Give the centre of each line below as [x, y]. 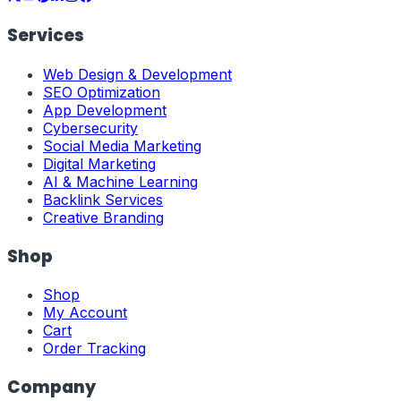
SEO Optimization [102, 92]
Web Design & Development [137, 74]
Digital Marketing [99, 163]
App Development [105, 110]
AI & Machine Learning [120, 181]
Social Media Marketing [122, 145]
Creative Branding [103, 217]
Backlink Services [103, 199]
